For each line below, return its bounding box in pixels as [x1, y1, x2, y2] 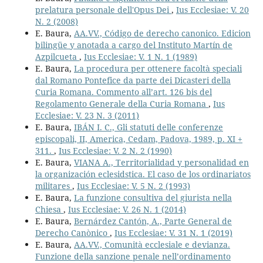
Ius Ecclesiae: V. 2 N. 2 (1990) [58, 145, 172, 157]
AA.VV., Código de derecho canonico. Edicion [73, 28, 251, 39]
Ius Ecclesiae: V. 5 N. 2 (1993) [76, 180, 190, 192]
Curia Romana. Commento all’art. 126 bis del [35, 86, 212, 98]
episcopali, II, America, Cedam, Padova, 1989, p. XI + [35, 133, 242, 145]
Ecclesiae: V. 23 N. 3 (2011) [35, 110, 139, 122]
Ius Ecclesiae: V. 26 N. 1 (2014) [68, 204, 186, 215]
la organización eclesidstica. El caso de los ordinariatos [35, 168, 251, 180]
